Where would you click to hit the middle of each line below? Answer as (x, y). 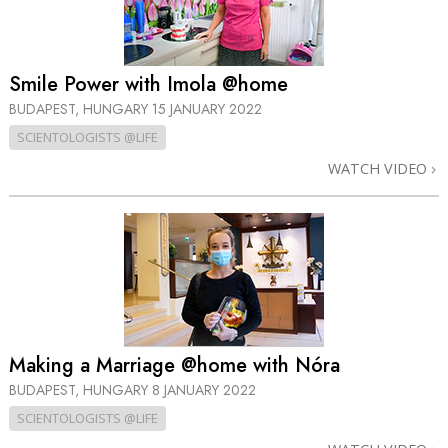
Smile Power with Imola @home (148, 85)
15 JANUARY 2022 (207, 109)
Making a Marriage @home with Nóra (174, 365)
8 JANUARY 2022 (204, 389)
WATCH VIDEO (379, 169)
